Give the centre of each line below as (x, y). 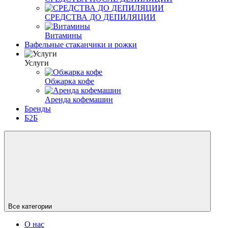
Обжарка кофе (69, 81)
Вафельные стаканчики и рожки (81, 44)
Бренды (38, 108)
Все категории (30, 206)
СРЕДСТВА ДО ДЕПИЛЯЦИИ (100, 17)
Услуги (37, 63)
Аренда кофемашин (79, 99)
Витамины (63, 35)
